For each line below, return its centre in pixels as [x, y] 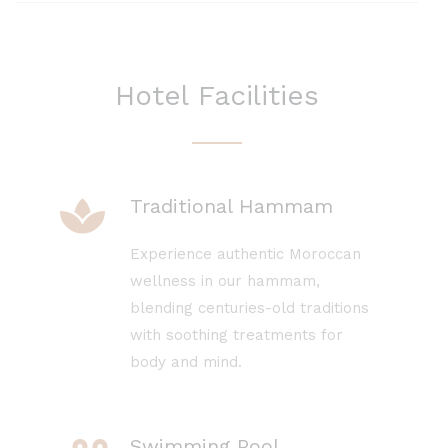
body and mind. [186, 362]
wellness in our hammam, [225, 281]
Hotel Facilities [216, 96]
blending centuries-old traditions [249, 308]
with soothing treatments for [236, 335]
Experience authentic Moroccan [245, 254]
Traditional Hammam [231, 206]
